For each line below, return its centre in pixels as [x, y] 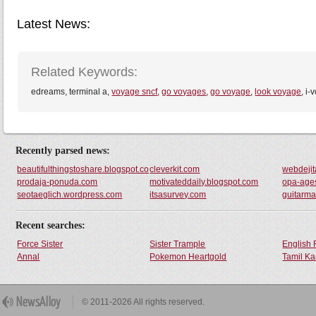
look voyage [278, 92]
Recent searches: [51, 225]
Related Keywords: [85, 72]
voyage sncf [135, 92]
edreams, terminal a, [72, 92]
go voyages [184, 92]
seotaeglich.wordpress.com [70, 195]
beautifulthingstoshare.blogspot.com [87, 169]
